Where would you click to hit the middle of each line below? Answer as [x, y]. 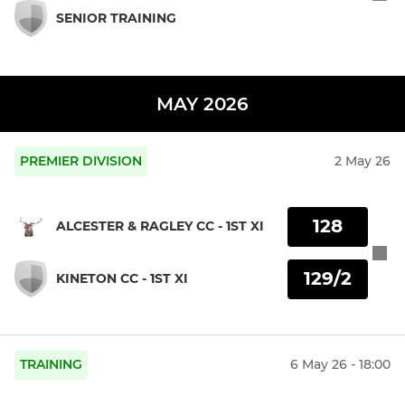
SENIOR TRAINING [116, 18]
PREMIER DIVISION [81, 161]
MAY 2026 [202, 104]
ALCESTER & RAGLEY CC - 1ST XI [160, 226]
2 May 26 [363, 161]
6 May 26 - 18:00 [340, 365]
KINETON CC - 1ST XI [122, 279]
